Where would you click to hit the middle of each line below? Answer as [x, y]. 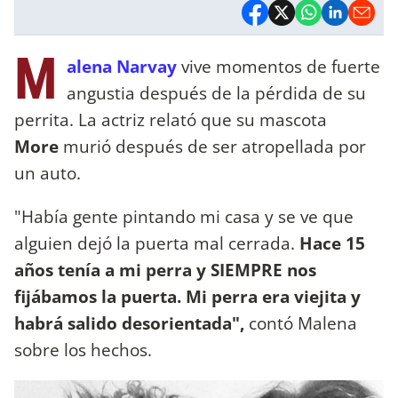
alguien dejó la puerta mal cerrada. [155, 243]
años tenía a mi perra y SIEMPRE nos [165, 269]
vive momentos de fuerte [279, 66]
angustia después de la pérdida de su [216, 92]
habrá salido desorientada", [131, 322]
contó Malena [303, 322]
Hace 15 [330, 243]
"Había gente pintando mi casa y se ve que [184, 216]
